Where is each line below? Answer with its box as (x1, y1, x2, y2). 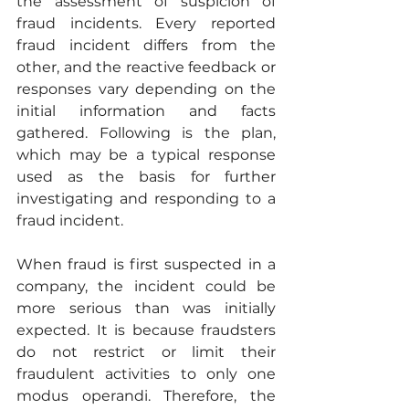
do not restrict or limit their (16, 343, 276, 362)
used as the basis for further (16, 168, 276, 186)
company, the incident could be (16, 278, 276, 296)
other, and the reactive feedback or (16, 58, 276, 77)
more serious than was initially (16, 299, 276, 318)
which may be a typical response (16, 146, 276, 164)
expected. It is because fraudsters (16, 321, 276, 340)
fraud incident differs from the (16, 37, 276, 55)
